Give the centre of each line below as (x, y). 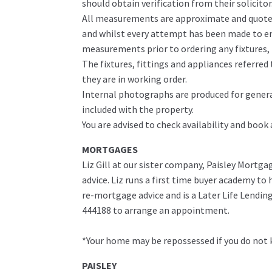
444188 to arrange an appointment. (155, 210)
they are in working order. (134, 79)
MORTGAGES (110, 150)
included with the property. (138, 110)
